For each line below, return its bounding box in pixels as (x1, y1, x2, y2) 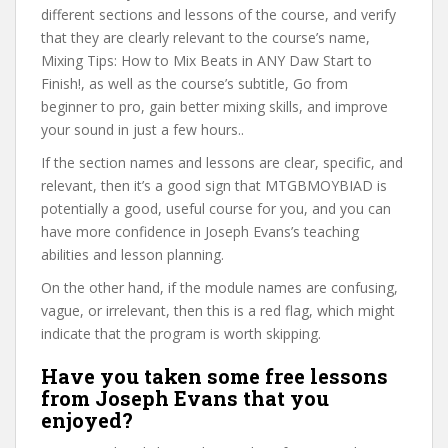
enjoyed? (41, 407, 133, 433)
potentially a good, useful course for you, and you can (41, 199, 391, 218)
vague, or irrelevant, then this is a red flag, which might (41, 301, 395, 320)
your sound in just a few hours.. (41, 120, 244, 139)
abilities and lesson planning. (41, 245, 224, 264)
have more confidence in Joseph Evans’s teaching (41, 222, 359, 241)
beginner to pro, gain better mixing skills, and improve (41, 97, 388, 116)
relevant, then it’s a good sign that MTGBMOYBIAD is (41, 176, 387, 195)
